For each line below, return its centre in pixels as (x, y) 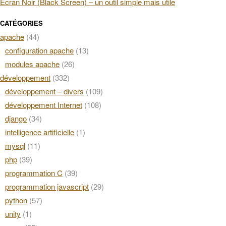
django (16, 118)
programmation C (34, 173)
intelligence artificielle (40, 132)
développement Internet (44, 105)
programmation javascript (47, 186)
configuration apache (39, 50)
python (16, 200)
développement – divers (44, 91)
